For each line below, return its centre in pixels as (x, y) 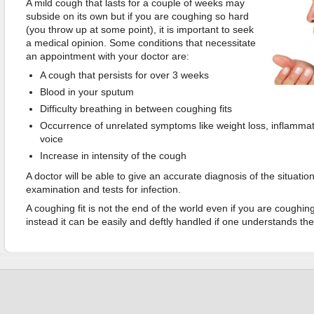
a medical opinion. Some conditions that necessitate (141, 43)
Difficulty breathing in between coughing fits (136, 109)
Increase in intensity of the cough (113, 156)
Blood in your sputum (87, 92)
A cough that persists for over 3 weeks (124, 75)
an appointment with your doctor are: (107, 56)
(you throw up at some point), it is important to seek (139, 29)
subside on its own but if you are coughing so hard (137, 16)
